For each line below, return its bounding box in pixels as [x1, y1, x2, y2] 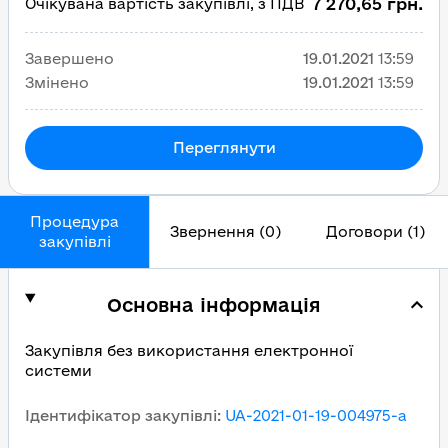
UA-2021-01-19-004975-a [225, 407, 407, 424]
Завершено [25, 50, 114, 67]
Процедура [30, 213, 119, 230]
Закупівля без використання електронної [25, 342, 353, 359]
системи [25, 362, 92, 379]
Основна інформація [106, 294, 321, 316]
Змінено [25, 74, 89, 91]
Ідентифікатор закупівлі [25, 407, 217, 424]
